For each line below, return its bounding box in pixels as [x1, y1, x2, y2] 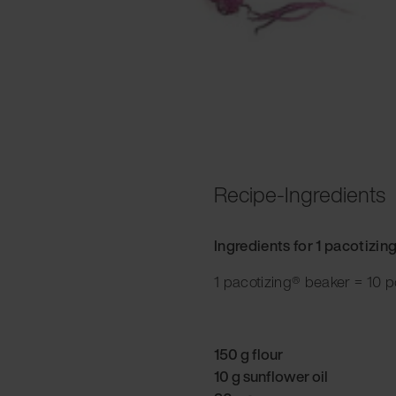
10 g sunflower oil [214, 364, 328, 387]
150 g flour [214, 342, 283, 365]
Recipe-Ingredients [214, 178, 385, 210]
